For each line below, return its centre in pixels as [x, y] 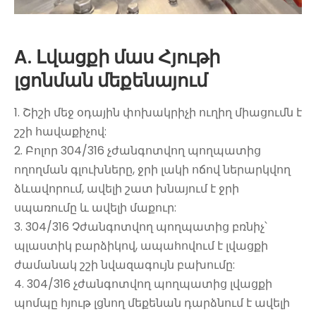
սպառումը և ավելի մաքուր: [95, 207]
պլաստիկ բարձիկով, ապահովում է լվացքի [141, 245]
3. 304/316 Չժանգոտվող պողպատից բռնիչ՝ [141, 226]
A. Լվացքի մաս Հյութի [117, 57]
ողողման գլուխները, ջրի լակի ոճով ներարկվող [152, 169]
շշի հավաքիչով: [60, 131]
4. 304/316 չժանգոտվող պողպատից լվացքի [143, 284]
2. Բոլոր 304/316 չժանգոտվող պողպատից [138, 150]
